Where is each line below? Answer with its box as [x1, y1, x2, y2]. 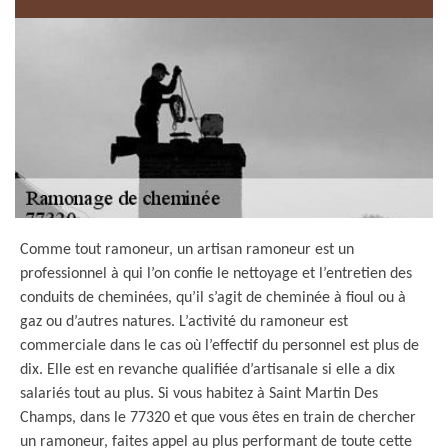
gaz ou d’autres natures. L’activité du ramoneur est [20, 314, 348, 330]
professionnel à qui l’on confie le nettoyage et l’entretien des [20, 266, 412, 282]
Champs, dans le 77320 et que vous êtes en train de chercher [20, 410, 416, 426]
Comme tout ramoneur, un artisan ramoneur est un [20, 242, 354, 258]
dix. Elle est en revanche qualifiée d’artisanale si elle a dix [20, 362, 395, 378]
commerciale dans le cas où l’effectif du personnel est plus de [20, 338, 419, 354]
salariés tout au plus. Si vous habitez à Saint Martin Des [20, 386, 378, 402]
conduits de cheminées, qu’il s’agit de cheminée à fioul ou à [20, 290, 406, 306]
